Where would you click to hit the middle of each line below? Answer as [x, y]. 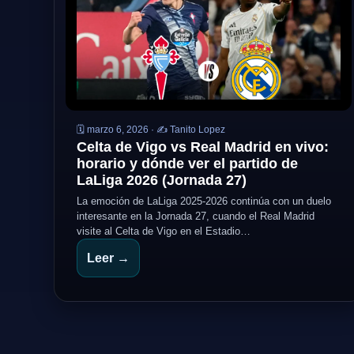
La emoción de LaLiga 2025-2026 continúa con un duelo [204, 201]
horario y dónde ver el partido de [187, 164]
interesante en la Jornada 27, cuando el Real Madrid [196, 216]
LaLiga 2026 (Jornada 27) [162, 180]
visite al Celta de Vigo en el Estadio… [164, 231]
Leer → [108, 258]
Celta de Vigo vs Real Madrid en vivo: [203, 147]
